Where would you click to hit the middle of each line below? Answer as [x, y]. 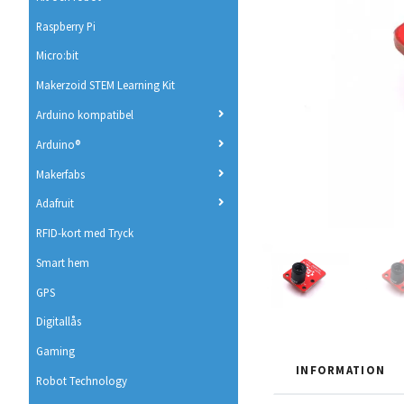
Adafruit [55, 203]
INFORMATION [341, 369]
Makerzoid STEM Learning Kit [106, 85]
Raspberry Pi [66, 26]
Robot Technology [82, 381]
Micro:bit [57, 55]
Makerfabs [60, 174]
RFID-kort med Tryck [85, 233]
